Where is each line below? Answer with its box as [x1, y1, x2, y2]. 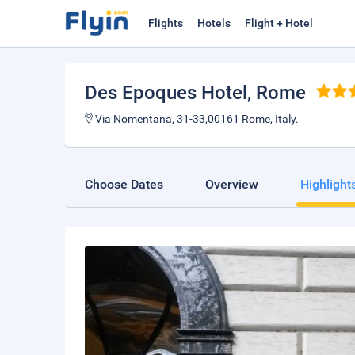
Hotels [197, 17, 231, 29]
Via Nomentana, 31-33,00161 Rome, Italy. [93, 113, 299, 125]
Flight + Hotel [245, 17, 313, 29]
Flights [148, 17, 183, 29]
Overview [205, 177, 258, 192]
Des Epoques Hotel [85, 82, 247, 104]
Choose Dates [85, 177, 163, 192]
